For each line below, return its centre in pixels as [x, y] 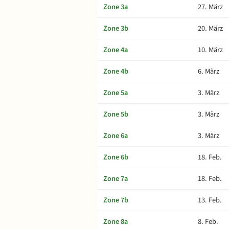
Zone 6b [116, 157]
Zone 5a [116, 93]
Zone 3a [116, 7]
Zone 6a [116, 136]
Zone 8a [116, 222]
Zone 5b [116, 114]
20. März [210, 28]
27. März [210, 7]
